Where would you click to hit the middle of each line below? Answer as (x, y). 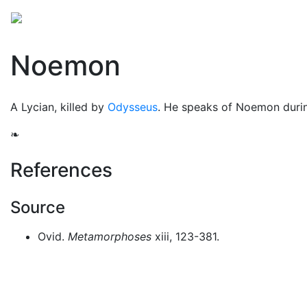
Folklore (254, 16)
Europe (123, 16)
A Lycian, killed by (59, 107)
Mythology (66, 16)
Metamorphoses (110, 236)
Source (38, 207)
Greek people (188, 16)
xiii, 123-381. (185, 236)
